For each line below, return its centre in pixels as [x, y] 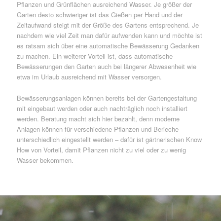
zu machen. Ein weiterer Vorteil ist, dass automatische [94, 56]
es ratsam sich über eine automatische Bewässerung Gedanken [108, 46]
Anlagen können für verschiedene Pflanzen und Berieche [97, 129]
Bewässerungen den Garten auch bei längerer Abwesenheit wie [106, 67]
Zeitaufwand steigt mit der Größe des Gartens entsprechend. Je [108, 25]
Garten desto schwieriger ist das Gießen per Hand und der [99, 15]
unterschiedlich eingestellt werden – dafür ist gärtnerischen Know [109, 140]
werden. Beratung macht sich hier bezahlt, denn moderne [98, 119]
